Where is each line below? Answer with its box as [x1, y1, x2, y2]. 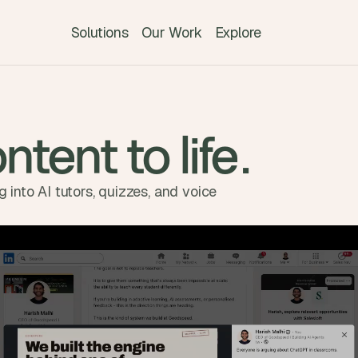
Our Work [141, 23, 202, 42]
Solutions [70, 23, 129, 42]
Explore [214, 23, 262, 42]
